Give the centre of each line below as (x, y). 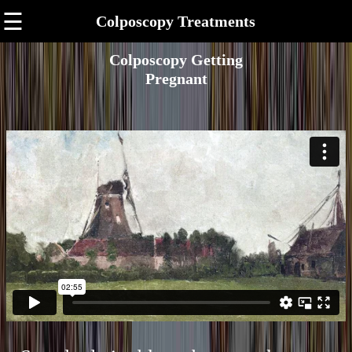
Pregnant (176, 79)
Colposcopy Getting (176, 60)
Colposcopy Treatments (176, 21)
